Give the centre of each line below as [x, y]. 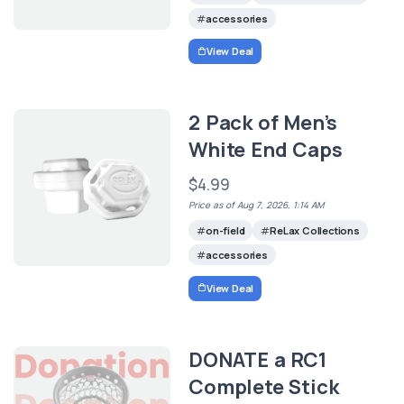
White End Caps [266, 150]
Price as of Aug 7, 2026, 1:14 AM [257, 205]
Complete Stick [264, 386]
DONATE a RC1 [257, 359]
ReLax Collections [315, 231]
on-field [225, 231]
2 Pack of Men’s [263, 123]
